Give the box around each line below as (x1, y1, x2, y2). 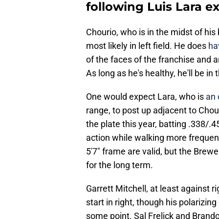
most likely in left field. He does (86, 41, 208, 51)
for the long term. (86, 160, 153, 171)
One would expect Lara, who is (86, 91, 206, 102)
